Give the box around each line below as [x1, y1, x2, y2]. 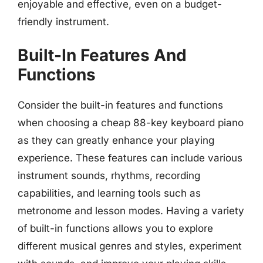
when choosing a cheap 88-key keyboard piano [18, 116, 244, 129]
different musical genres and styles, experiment [18, 240, 242, 252]
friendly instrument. [18, 16, 109, 28]
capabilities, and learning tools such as [18, 187, 201, 199]
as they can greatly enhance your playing [18, 134, 214, 146]
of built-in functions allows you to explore [18, 222, 213, 234]
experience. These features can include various [18, 151, 242, 164]
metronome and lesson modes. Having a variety [18, 204, 244, 217]
